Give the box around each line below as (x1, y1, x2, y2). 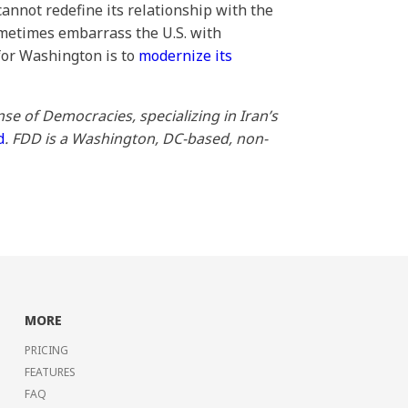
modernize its (138, 46, 232, 66)
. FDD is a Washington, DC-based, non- (5, 128, 268, 148)
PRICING (25, 342, 68, 358)
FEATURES (25, 364, 76, 380)
